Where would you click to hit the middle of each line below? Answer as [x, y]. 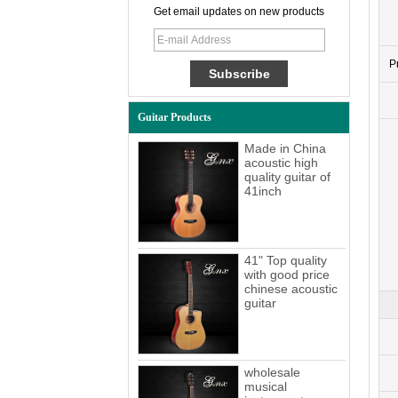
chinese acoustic [291, 289]
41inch [263, 191]
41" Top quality [286, 261]
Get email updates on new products [239, 12]
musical [266, 387]
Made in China [285, 149]
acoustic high [281, 163]
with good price [287, 275]
